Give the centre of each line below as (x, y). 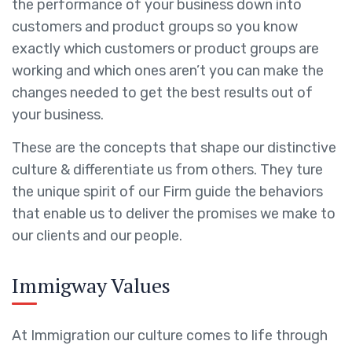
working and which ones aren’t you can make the (168, 71)
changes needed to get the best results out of (162, 93)
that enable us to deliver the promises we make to (174, 214)
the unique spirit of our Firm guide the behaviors (167, 192)
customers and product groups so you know (155, 27)
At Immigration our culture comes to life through (170, 335)
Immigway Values (91, 285)
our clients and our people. (97, 236)
